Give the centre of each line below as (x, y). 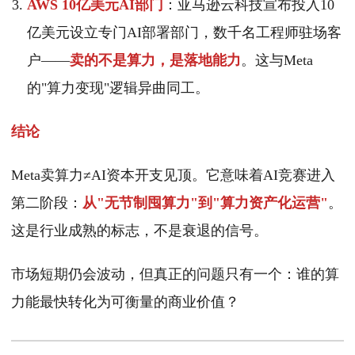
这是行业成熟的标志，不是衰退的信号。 (139, 231)
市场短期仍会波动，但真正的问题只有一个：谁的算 (175, 275)
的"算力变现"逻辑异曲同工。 (118, 88)
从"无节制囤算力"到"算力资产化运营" (205, 203)
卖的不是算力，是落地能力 (155, 61)
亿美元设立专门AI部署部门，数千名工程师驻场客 (184, 33)
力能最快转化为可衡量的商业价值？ (125, 302)
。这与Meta (277, 61)
